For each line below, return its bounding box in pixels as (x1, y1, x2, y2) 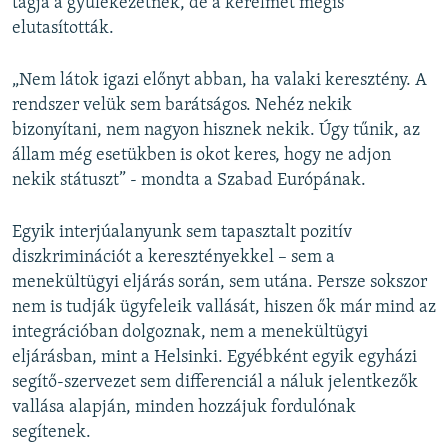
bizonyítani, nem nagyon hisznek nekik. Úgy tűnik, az (12, 120, 420, 140)
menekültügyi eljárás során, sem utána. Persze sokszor (12, 272, 427, 292)
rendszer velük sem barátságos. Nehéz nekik (12, 95, 352, 115)
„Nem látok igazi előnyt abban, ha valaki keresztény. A (12, 70, 427, 90)
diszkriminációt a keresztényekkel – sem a (12, 247, 335, 267)
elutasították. (12, 18, 114, 38)
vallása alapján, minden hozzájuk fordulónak (12, 397, 356, 417)
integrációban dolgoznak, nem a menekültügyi (12, 322, 368, 342)
